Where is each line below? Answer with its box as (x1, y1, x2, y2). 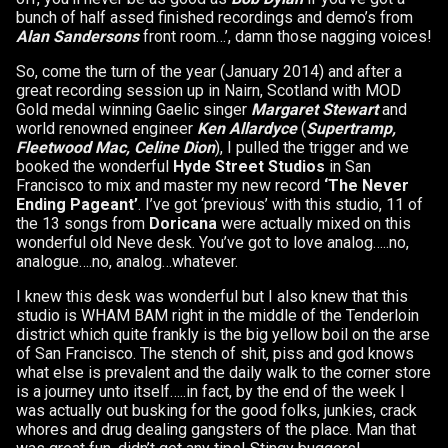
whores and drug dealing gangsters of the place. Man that (16, 419, 416, 439)
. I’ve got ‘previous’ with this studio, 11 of (138, 194, 423, 214)
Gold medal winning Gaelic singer (16, 99, 251, 119)
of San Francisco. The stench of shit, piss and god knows (16, 343, 414, 363)
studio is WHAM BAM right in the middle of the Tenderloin (16, 305, 419, 325)
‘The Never (324, 175, 409, 195)
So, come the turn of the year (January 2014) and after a (16, 61, 402, 81)
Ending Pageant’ (16, 194, 138, 214)
